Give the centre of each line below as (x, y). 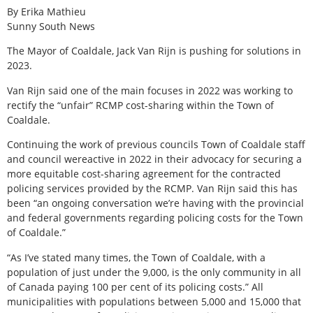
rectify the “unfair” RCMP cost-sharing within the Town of (140, 105)
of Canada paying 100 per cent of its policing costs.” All (135, 286)
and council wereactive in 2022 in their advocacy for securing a (154, 159)
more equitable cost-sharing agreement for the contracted (144, 174)
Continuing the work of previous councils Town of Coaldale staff (156, 145)
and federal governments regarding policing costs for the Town (155, 218)
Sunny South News (51, 26)
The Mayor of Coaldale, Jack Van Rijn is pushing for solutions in (154, 51)
